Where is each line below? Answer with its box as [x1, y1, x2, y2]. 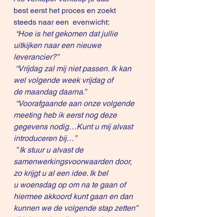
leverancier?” [14, 52, 59, 62]
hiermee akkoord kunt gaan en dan [14, 192, 135, 201]
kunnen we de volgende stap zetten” [14, 203, 138, 213]
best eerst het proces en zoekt [14, 6, 118, 15]
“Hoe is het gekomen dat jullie [15, 29, 120, 39]
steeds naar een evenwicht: [14, 17, 109, 27]
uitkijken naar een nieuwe [14, 41, 103, 50]
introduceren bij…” [14, 134, 77, 143]
